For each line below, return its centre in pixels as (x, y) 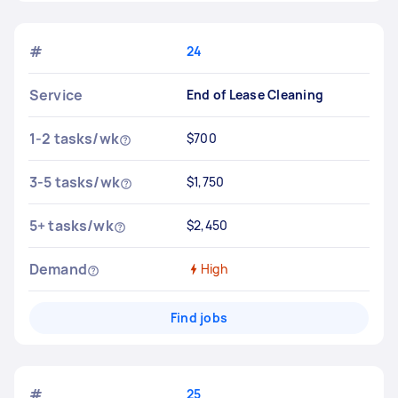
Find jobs (199, 318)
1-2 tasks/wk (74, 139)
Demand (58, 269)
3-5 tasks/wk (75, 182)
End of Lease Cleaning (255, 95)
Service (56, 95)
